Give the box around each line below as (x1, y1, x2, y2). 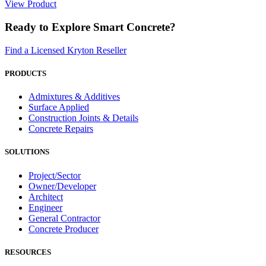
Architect (28, 191, 63, 202)
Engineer (28, 202, 62, 213)
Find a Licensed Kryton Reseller (5, 45, 126, 55)
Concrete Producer (28, 223, 99, 234)
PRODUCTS (5, 69, 46, 78)
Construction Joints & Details (28, 113, 138, 123)
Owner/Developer (28, 180, 96, 191)
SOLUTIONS (5, 147, 49, 157)
